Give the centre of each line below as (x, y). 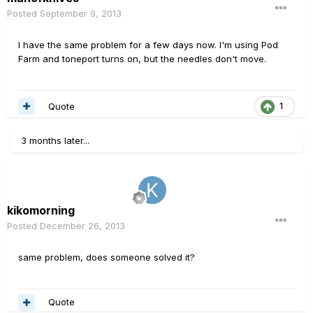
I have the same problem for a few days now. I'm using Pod (148, 45)
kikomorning (41, 210)
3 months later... (55, 140)
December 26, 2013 (82, 225)
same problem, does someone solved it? (107, 257)
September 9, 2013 (81, 13)
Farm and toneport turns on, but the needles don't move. (142, 59)
